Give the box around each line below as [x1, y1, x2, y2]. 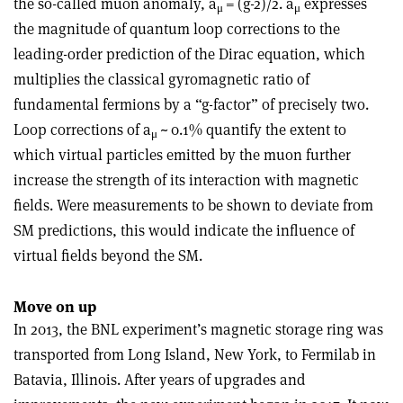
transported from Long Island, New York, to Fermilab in [13, 344, 376, 364]
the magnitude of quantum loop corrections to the [13, 18, 340, 39]
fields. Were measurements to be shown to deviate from [13, 194, 373, 215]
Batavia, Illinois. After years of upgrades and [13, 369, 306, 390]
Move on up [13, 296, 96, 317]
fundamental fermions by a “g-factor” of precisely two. [13, 94, 369, 114]
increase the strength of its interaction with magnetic [13, 169, 359, 190]
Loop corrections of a [13, 119, 151, 139]
